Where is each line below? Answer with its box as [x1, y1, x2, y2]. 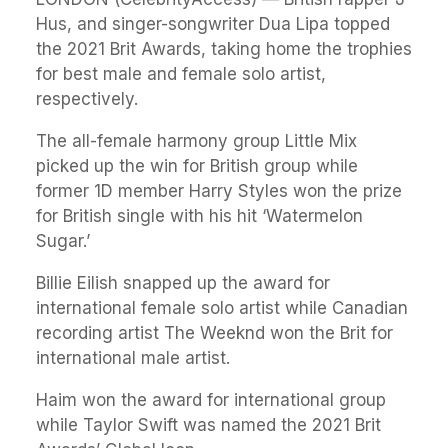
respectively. [36, 89, 138, 109]
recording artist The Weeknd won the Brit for [36, 323, 393, 343]
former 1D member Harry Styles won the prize [36, 181, 402, 201]
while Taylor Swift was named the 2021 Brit [36, 415, 381, 435]
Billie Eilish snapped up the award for [36, 273, 330, 293]
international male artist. [36, 348, 230, 368]
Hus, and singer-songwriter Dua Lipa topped [36, 14, 390, 34]
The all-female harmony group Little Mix [36, 131, 357, 151]
